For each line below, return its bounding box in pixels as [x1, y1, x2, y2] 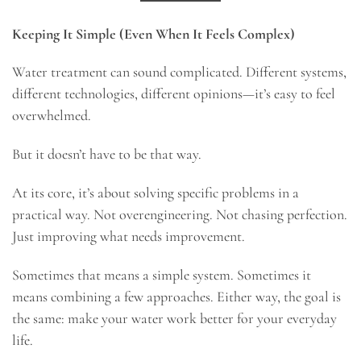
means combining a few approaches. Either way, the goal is [12, 287, 341, 305]
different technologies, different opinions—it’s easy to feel [12, 85, 335, 103]
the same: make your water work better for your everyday [12, 309, 337, 327]
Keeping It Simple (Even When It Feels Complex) [12, 24, 295, 43]
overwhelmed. [12, 106, 91, 125]
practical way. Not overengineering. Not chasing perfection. [12, 205, 347, 224]
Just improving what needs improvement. [12, 227, 245, 246]
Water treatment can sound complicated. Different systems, [12, 63, 346, 81]
